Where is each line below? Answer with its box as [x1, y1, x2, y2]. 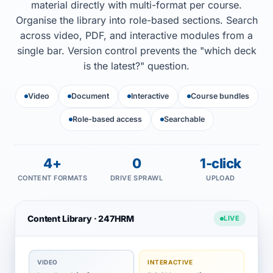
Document [71, 91, 109, 101]
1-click [200, 155, 241, 171]
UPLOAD [206, 174, 235, 182]
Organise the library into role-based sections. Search [15, 14, 258, 26]
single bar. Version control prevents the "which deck [16, 44, 257, 57]
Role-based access [72, 115, 142, 124]
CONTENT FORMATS [17, 174, 88, 182]
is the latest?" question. [83, 60, 190, 72]
